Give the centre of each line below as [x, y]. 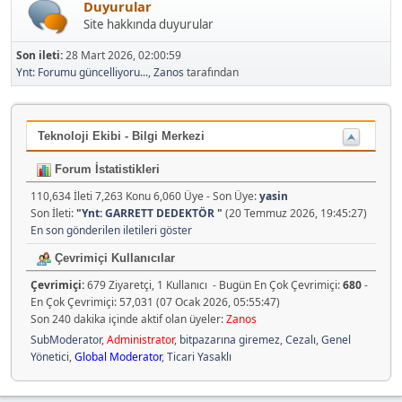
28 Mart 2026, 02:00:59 [123, 56]
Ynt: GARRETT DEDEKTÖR [149, 214]
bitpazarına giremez [230, 340]
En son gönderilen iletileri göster [111, 231]
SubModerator [66, 340]
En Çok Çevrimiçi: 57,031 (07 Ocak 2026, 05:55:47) [155, 302]
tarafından [211, 73]
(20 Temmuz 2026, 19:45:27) [295, 214]
